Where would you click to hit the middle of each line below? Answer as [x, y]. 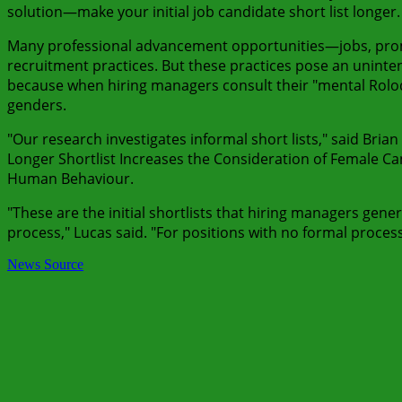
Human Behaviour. [70, 179]
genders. [37, 105]
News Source [45, 265]
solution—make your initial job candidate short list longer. [204, 12]
